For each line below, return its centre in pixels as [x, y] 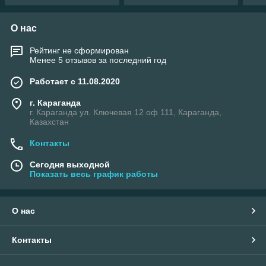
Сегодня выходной [70, 164]
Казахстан [49, 121]
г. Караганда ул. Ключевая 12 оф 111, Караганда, [126, 112]
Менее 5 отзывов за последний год [98, 60]
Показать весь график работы [94, 174]
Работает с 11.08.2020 [75, 81]
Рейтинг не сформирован [79, 50]
